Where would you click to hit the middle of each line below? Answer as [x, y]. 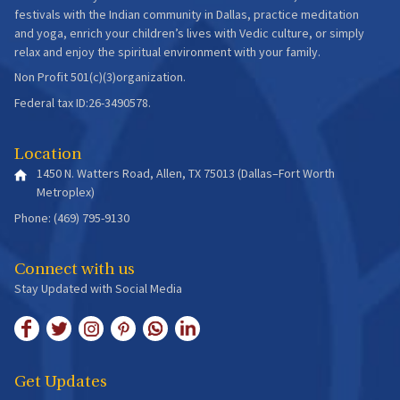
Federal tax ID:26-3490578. [83, 102]
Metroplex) [66, 192]
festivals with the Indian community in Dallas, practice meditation [187, 14]
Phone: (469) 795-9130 [72, 217]
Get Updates [61, 383]
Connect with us [75, 271]
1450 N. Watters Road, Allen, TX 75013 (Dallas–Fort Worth [186, 174]
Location [48, 155]
